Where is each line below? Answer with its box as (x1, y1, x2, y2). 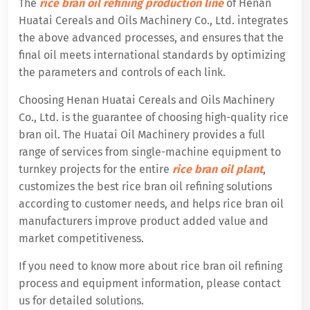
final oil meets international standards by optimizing (19, 48, 285, 62)
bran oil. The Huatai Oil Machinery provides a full (19, 127, 265, 141)
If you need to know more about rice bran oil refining (19, 259, 282, 273)
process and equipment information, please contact (19, 276, 281, 290)
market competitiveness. (19, 231, 144, 245)
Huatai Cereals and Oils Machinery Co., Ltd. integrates (19, 13, 288, 27)
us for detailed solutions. (19, 293, 144, 307)
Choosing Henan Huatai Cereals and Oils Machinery (19, 93, 275, 107)
